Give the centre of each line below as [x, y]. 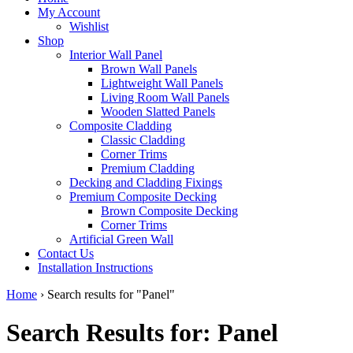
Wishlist [89, 26]
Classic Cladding [143, 139]
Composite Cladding [121, 125]
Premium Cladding [148, 168]
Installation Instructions [95, 267]
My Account [69, 12]
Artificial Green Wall [121, 239]
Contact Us [66, 253]
